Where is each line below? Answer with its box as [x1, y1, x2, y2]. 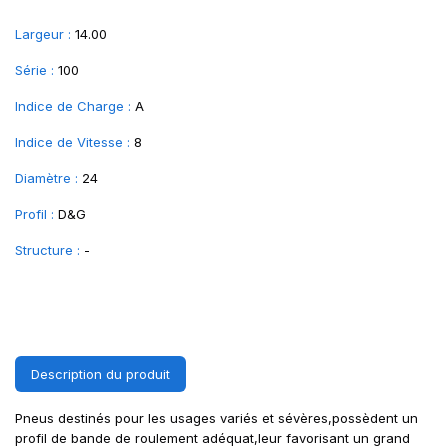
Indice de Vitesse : [15, 134, 130, 150]
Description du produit [31, 366, 170, 382]
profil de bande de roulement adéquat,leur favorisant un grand [15, 430, 410, 446]
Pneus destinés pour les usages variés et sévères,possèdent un [15, 410, 418, 426]
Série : [15, 62, 54, 78]
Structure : [15, 242, 80, 258]
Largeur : [15, 26, 71, 42]
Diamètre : [15, 170, 78, 186]
